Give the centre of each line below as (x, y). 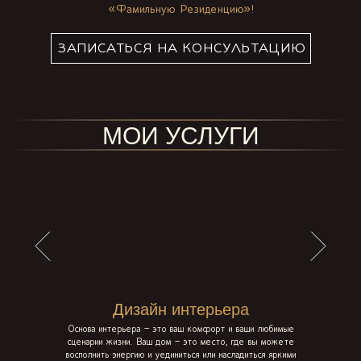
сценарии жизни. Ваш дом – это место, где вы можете (180, 343)
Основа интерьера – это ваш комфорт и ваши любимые (180, 330)
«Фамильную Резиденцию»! (180, 10)
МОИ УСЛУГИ (180, 136)
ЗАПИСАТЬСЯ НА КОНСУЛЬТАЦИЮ (180, 49)
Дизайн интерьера (180, 310)
